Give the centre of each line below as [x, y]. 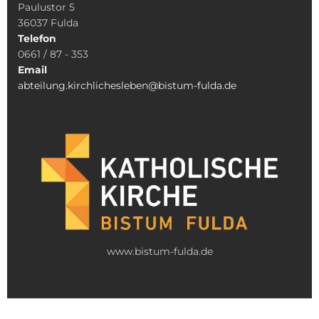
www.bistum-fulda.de [159, 251]
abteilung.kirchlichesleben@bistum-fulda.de [127, 86]
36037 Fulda [49, 23]
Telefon [38, 39]
